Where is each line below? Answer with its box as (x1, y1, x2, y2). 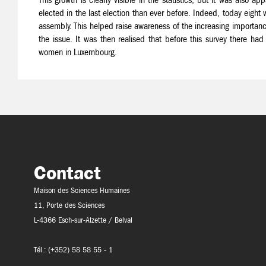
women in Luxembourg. (39, 46, 117, 58)
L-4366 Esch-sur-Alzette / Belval (34, 215, 133, 225)
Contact (34, 161, 102, 184)
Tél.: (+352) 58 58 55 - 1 (34, 245, 113, 255)
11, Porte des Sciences (34, 200, 105, 210)
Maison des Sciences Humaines (34, 185, 130, 195)
